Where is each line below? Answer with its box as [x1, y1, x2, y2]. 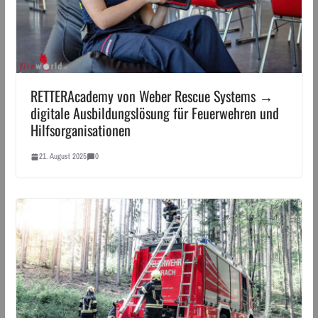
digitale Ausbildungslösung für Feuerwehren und [30, 102, 279, 124]
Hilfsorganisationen [30, 119, 131, 141]
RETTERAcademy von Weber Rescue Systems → [30, 85, 273, 106]
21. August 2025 [38, 149, 87, 163]
